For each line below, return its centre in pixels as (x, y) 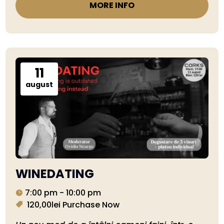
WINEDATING (55, 173)
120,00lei (45, 204)
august (39, 85)
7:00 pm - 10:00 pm (63, 192)
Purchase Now (91, 204)
